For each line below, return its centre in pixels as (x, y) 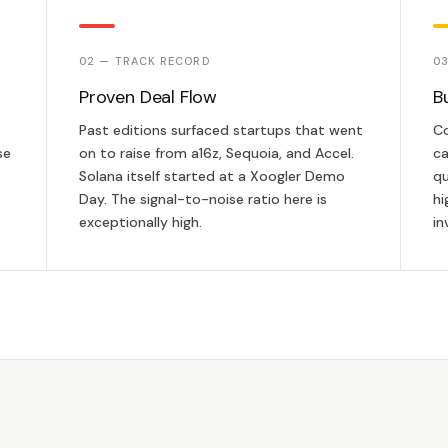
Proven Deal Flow (148, 97)
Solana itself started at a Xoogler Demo (212, 176)
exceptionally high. (140, 222)
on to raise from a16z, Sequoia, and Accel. (216, 153)
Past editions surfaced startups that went (221, 130)
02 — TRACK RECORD (144, 61)
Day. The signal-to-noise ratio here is (203, 199)
